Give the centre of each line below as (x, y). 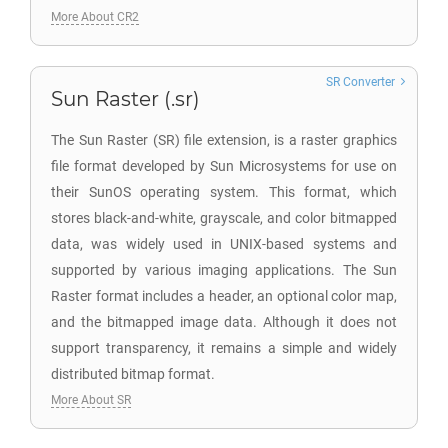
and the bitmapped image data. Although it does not (224, 322)
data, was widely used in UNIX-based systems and (224, 244)
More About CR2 (95, 17)
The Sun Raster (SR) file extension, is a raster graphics (224, 140)
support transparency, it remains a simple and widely (224, 348)
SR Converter (360, 82)
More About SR (91, 400)
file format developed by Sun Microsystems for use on (224, 166)
